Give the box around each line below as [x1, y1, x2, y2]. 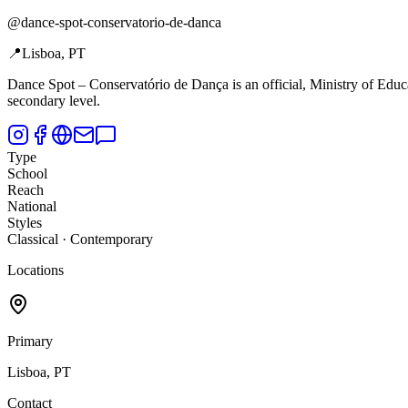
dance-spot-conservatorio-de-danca [21, 15, 221, 31]
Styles [7, 215, 42, 231]
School [7, 166, 47, 182]
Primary [7, 333, 53, 350]
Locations [7, 262, 64, 279]
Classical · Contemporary [7, 231, 153, 248]
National [7, 199, 56, 215]
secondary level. [7, 93, 100, 109]
